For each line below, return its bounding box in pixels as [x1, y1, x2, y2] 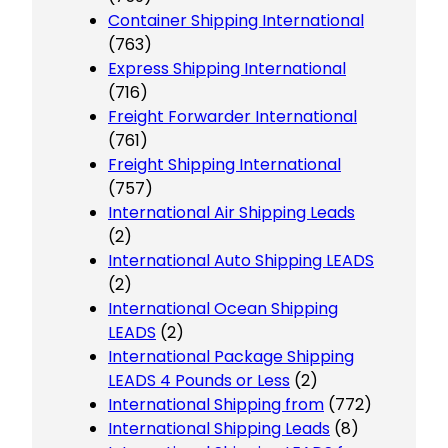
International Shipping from [108, 392, 324, 416]
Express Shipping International [108, 56, 346, 80]
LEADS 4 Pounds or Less [108, 368, 290, 392]
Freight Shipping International [108, 152, 341, 176]
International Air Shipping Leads [108, 200, 355, 224]
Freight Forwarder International [108, 104, 357, 128]
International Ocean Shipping [108, 296, 338, 320]
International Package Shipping [108, 344, 354, 368]
